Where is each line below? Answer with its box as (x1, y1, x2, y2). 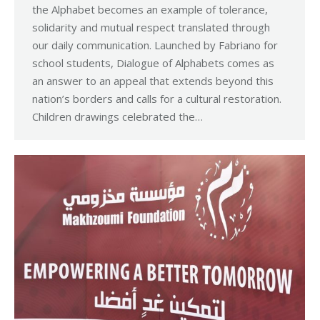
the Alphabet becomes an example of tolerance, (32, 2, 268, 17)
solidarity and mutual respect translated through (32, 20, 270, 35)
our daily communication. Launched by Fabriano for (32, 38, 278, 53)
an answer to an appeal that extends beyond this (32, 74, 274, 89)
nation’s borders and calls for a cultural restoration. (32, 91, 281, 106)
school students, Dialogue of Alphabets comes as (32, 56, 274, 71)
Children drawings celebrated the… (32, 109, 203, 124)
